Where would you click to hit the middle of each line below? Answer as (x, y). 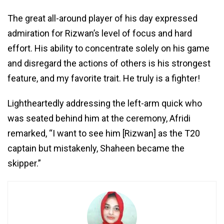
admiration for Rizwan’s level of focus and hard (100, 33)
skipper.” (24, 163)
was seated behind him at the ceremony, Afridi (99, 118)
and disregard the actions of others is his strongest (109, 63)
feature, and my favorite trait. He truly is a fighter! (104, 78)
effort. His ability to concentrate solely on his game (108, 48)
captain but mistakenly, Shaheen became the (96, 148)
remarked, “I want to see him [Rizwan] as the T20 (104, 133)
